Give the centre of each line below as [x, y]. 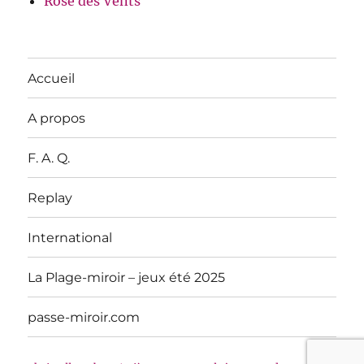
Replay [50, 197]
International [70, 237]
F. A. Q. [49, 158]
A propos [57, 118]
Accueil [52, 78]
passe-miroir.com [84, 317]
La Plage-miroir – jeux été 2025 [127, 277]
